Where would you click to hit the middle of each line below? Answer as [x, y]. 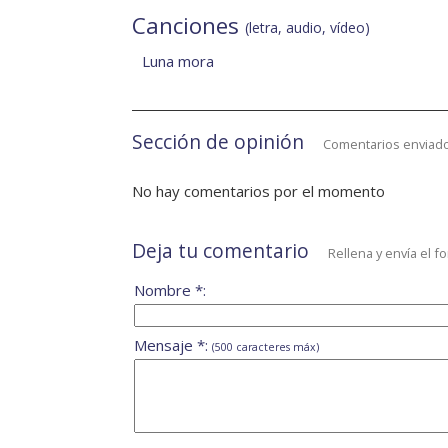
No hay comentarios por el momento [258, 191]
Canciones [188, 26]
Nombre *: [170, 290]
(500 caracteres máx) [265, 347]
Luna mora [178, 61]
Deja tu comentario [220, 251]
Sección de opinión [218, 142]
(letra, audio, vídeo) [307, 28]
